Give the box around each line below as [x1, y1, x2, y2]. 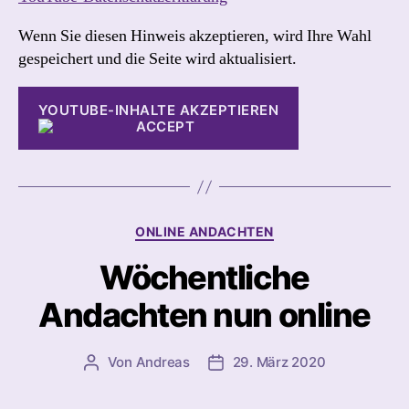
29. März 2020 [232, 352, 326, 371]
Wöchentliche [100, 257, 309, 298]
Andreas [135, 352, 190, 371]
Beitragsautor [89, 353, 179, 372]
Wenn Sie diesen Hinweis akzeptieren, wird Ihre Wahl [18, 26, 372, 47]
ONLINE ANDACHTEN [135, 224, 274, 239]
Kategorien [204, 218, 287, 237]
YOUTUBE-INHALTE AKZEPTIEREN [37, 100, 279, 119]
